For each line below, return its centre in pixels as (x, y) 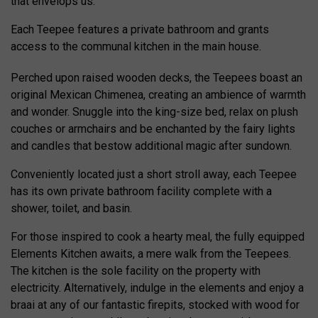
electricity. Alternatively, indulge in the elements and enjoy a (157, 287)
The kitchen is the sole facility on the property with (136, 270)
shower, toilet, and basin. (71, 208)
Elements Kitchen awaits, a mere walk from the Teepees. (151, 253)
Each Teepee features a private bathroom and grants (140, 29)
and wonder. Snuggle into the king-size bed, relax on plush (154, 111)
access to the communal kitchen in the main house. (136, 46)
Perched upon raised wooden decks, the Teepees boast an (157, 77)
